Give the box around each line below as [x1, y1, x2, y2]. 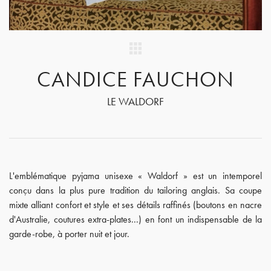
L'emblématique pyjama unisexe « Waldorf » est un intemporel [9, 169, 262, 182]
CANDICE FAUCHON [37, 65, 234, 93]
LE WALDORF [107, 94, 164, 108]
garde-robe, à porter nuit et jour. [9, 227, 129, 240]
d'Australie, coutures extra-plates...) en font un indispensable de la [9, 213, 262, 226]
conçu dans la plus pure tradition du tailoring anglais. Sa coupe [9, 184, 262, 197]
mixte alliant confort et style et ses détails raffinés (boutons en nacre [9, 198, 262, 211]
